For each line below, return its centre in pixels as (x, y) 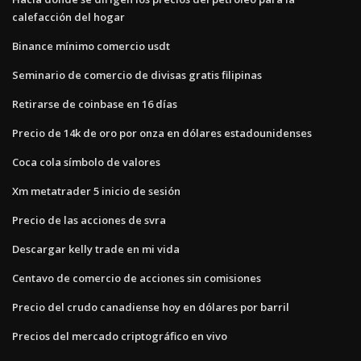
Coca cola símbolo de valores (86, 162)
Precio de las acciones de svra (89, 220)
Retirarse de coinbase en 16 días (95, 104)
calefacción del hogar (68, 17)
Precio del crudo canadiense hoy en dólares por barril (151, 307)
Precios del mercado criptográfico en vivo (120, 336)
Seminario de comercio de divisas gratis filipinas (137, 75)
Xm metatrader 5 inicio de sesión (96, 191)
